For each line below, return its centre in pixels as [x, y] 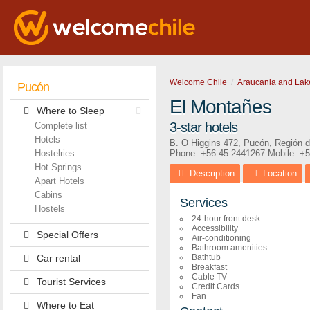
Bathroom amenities [229, 248]
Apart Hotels [60, 181]
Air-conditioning [221, 238]
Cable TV [209, 277]
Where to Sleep [70, 111]
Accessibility [215, 228]
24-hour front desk [226, 219]
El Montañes [220, 107]
